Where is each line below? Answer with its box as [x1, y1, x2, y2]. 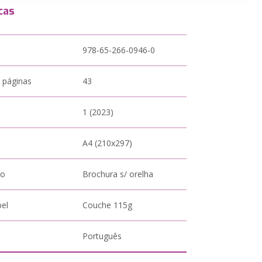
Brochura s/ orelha [82, 168, 154, 180]
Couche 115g [82, 199, 133, 211]
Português [82, 230, 122, 242]
